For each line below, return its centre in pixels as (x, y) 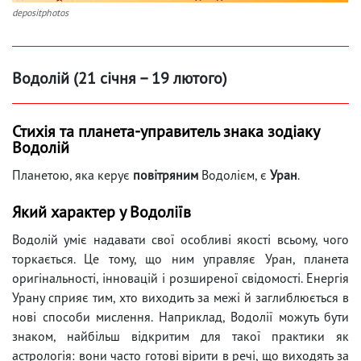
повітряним (167, 175)
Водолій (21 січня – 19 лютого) (120, 79)
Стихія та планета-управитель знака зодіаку (166, 132)
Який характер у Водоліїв (102, 212)
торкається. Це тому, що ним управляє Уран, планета (180, 259)
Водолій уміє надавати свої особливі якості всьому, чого (180, 240)
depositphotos (40, 13)
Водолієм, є (236, 175)
